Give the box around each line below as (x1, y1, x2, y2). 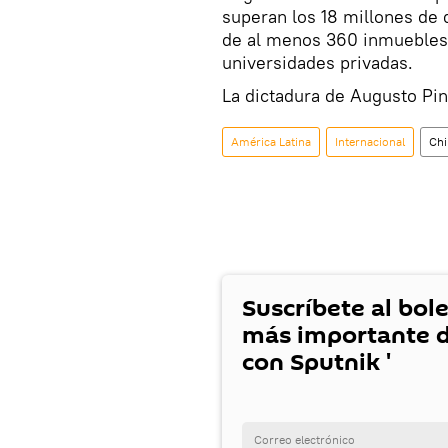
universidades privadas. (222, 51, 413, 75)
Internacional (335, 134, 405, 150)
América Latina (231, 134, 311, 150)
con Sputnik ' (242, 345, 391, 381)
